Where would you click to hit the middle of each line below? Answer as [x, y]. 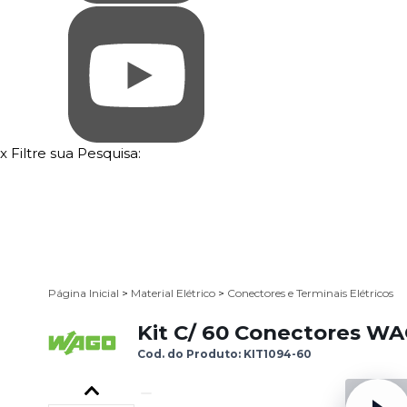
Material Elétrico [174, 293]
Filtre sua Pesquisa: [76, 153]
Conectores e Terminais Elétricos [310, 293]
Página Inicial [85, 293]
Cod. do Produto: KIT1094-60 [224, 354]
